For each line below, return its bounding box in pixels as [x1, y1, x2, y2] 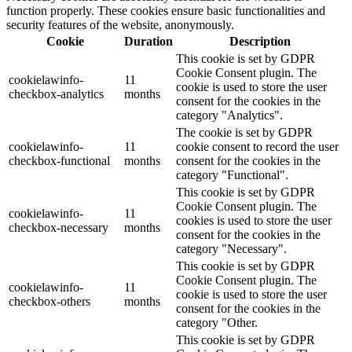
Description [229, 34, 291, 48]
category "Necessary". [176, 241, 287, 255]
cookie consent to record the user [176, 139, 339, 153]
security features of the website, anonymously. [6, 17, 234, 31]
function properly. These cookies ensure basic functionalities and [6, 3, 325, 17]
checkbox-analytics [9, 86, 104, 101]
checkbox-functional [9, 153, 110, 167]
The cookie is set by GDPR [176, 125, 313, 139]
